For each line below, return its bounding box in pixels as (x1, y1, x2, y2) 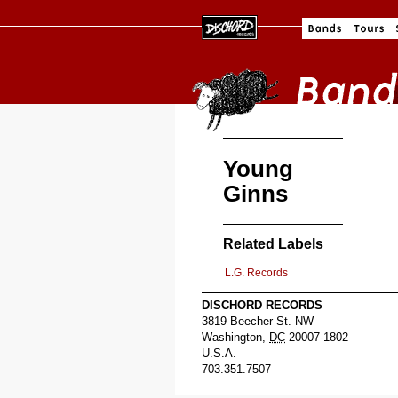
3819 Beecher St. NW (202, 314, 314, 328)
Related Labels (223, 235, 323, 251)
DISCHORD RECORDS (202, 298, 322, 312)
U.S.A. (202, 346, 236, 360)
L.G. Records (225, 266, 288, 279)
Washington (202, 330, 262, 344)
